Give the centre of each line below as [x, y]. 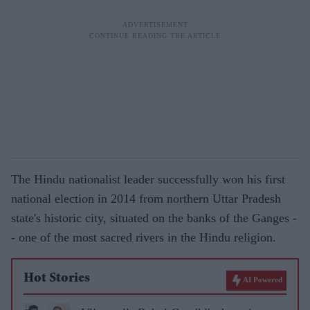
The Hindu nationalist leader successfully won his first [148, 179]
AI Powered [263, 280]
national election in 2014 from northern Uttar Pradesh [146, 199]
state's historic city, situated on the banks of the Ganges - [154, 218]
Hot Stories [57, 279]
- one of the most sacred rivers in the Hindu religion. [144, 237]
